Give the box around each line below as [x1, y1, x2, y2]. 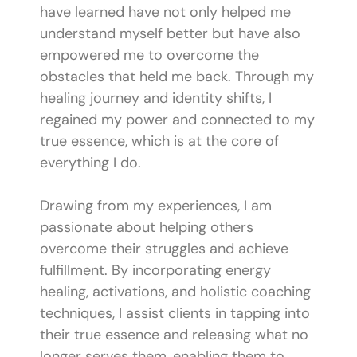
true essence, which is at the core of [40, 131, 279, 151]
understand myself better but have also [40, 24, 300, 44]
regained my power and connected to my [40, 110, 315, 130]
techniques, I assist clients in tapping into [40, 304, 310, 324]
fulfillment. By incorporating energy [40, 261, 271, 280]
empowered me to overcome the [40, 45, 259, 65]
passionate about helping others [40, 218, 253, 237]
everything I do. [40, 153, 141, 173]
